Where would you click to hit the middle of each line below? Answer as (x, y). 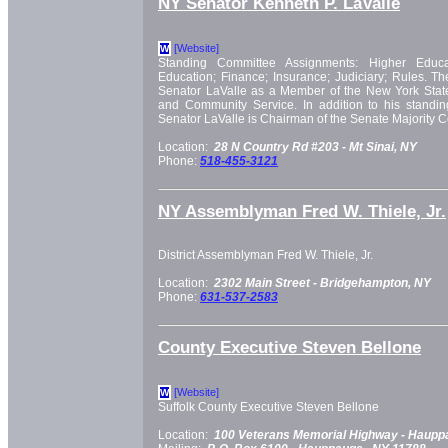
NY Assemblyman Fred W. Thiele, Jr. (302, 210)
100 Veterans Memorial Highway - (311, 434)
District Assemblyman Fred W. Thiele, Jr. (265, 255)
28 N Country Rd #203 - (281, 146)
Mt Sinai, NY (383, 146)
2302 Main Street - (267, 283)
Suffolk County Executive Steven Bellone (268, 406)
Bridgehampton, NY (375, 283)
